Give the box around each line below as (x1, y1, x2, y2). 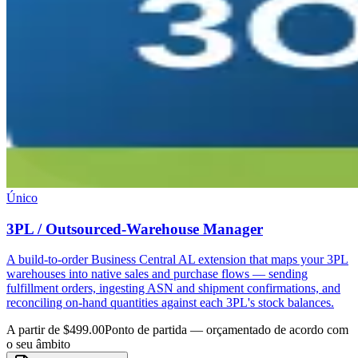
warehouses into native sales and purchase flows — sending (6, 267, 308, 281)
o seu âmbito (6, 337, 70, 352)
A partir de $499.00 (6, 323, 105, 337)
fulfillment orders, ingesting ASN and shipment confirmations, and (6, 281, 340, 296)
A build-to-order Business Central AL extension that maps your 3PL (6, 253, 348, 267)
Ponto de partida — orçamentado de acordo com (105, 323, 348, 337)
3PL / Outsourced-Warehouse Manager (6, 220, 263, 237)
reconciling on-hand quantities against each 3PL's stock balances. (6, 296, 334, 310)
